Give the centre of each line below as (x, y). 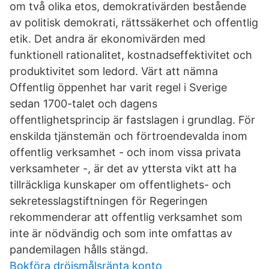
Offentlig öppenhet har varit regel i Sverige (118, 87)
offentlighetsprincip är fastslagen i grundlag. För (132, 120)
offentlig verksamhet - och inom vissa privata (125, 152)
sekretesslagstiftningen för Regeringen (109, 201)
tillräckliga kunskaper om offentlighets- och (120, 185)
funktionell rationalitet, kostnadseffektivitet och (131, 55)
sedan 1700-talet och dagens (83, 104)
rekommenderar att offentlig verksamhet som (126, 217)
